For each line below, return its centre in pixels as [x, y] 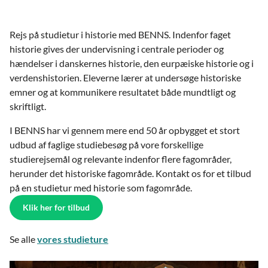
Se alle [23, 239]
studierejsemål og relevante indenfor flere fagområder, [121, 159]
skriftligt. [28, 106]
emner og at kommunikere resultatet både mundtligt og [123, 92]
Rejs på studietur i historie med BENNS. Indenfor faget [120, 34]
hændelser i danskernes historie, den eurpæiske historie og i [132, 63]
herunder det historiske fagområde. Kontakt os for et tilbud [130, 173]
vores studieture [73, 239]
